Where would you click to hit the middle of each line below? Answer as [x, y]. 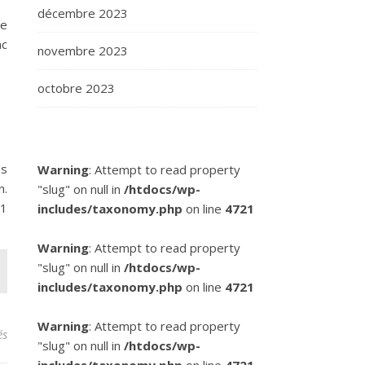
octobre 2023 [76, 88]
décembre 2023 [83, 13]
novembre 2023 [83, 51]
